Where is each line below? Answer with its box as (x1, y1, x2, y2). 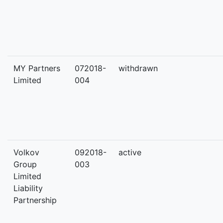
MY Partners (13, 63, 60, 73)
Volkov (13, 147, 39, 157)
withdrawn (118, 63, 158, 73)
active (118, 147, 141, 157)
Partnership (13, 195, 57, 205)
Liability (13, 183, 43, 193)
